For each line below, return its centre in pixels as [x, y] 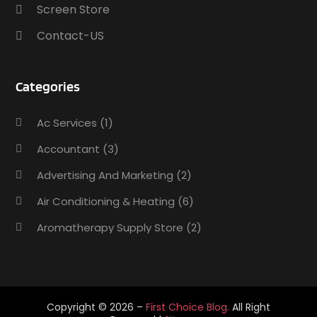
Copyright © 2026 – [96, 307]
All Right [249, 307]
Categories [48, 86]
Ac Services [67, 122]
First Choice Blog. [187, 307]
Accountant [69, 149]
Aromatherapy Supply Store [110, 227]
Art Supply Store [80, 253]
